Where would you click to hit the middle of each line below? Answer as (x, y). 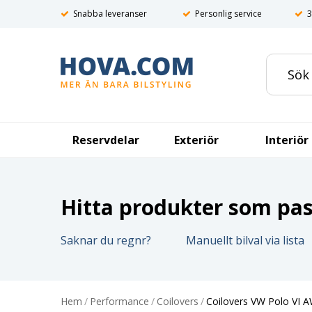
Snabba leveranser (110, 14)
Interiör (287, 140)
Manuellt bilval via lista (245, 240)
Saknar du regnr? (106, 240)
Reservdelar (106, 140)
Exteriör (196, 140)
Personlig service (228, 14)
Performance (119, 301)
